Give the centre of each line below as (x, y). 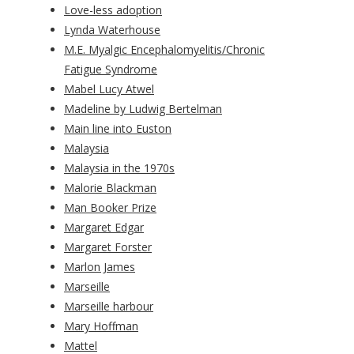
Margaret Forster (108, 247)
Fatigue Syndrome (111, 70)
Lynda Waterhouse (112, 30)
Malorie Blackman (110, 188)
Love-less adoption (113, 10)
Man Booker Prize (110, 208)
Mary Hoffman (101, 326)
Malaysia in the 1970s (119, 168)
